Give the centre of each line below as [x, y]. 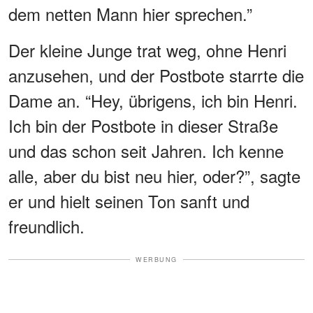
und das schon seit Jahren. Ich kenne [146, 150]
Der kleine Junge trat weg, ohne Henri [147, 50]
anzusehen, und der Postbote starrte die [156, 75]
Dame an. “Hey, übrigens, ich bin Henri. [153, 100]
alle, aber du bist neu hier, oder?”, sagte [154, 175]
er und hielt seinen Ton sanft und [129, 201]
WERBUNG [156, 259]
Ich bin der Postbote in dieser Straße [143, 125]
